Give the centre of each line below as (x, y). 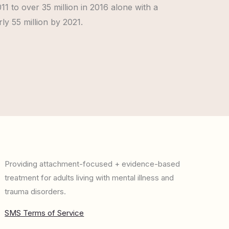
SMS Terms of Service (44, 213)
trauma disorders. (36, 192)
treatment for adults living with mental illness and (89, 178)
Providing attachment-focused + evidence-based (93, 164)
